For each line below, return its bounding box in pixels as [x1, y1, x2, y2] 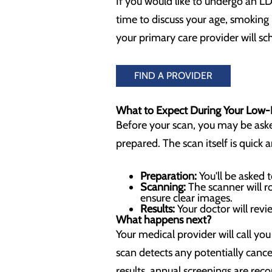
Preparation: [140, 169, 199, 183]
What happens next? [116, 213, 214, 226]
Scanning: [140, 180, 186, 194]
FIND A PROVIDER [134, 70, 212, 81]
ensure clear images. [140, 191, 233, 205]
